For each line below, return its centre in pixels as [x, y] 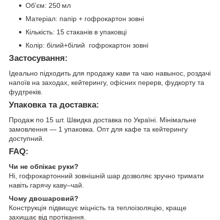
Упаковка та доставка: [54, 105]
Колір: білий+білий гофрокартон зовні [87, 45]
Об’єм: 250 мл [48, 6]
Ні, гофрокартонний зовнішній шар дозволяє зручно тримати [106, 176]
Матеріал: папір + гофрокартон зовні [85, 19]
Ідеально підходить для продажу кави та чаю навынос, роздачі [110, 73]
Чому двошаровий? [44, 198]
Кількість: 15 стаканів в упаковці [76, 32]
